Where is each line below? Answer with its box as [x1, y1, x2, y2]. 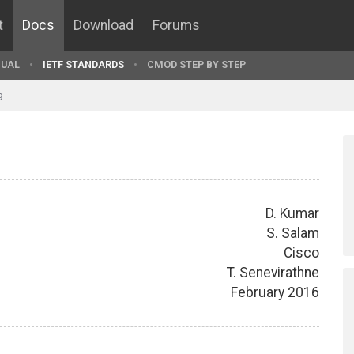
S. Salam [266, 224, 319, 241]
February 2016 [231, 284, 319, 300]
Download [73, 17, 134, 33]
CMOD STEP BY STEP [147, 58, 246, 70]
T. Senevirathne [227, 264, 319, 281]
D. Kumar [265, 205, 319, 221]
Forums [153, 17, 200, 33]
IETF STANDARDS [43, 58, 124, 70]
